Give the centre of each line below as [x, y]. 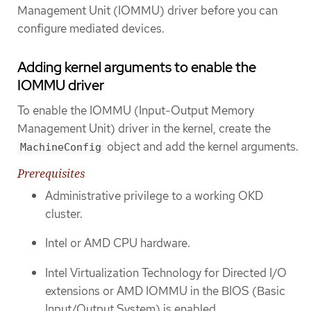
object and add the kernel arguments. [201, 146]
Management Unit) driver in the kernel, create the [144, 128]
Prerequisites [51, 173]
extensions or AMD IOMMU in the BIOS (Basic [165, 291]
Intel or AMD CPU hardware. [118, 243]
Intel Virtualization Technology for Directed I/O [166, 273]
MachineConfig [61, 147]
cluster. [64, 213]
